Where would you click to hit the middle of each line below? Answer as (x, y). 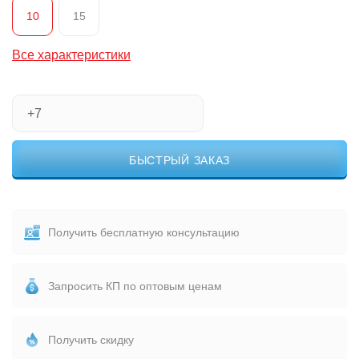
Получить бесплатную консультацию (144, 232)
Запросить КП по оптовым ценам (135, 286)
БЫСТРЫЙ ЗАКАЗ (179, 160)
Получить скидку (91, 339)
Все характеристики (71, 55)
